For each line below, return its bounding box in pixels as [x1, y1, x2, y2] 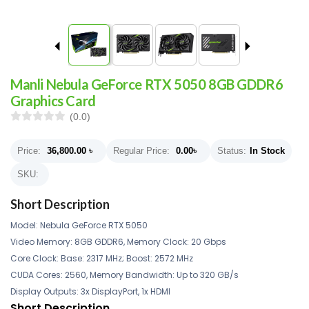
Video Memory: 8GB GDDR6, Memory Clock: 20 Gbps [10, 236, 226, 248]
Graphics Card [10, 92, 96, 109]
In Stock [250, 146, 285, 156]
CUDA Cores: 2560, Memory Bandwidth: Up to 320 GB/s [10, 269, 239, 281]
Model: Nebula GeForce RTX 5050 [10, 219, 148, 231]
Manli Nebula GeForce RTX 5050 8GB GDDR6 [10, 76, 283, 92]
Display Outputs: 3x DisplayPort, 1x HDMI [10, 286, 170, 297]
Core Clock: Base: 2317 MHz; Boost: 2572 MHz [10, 252, 193, 264]
